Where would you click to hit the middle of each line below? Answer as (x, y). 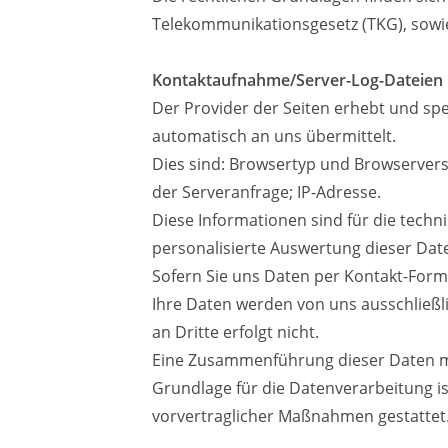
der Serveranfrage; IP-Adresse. (266, 192)
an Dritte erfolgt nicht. (235, 332)
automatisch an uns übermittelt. (274, 136)
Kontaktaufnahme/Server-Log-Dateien (297, 80)
